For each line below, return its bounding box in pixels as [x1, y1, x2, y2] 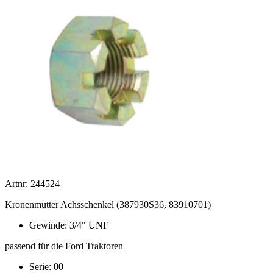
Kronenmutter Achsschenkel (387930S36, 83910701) [5, 199, 211, 210]
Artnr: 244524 [5, 179, 60, 190]
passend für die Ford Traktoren [5, 241, 123, 252]
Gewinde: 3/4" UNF [29, 220, 108, 231]
